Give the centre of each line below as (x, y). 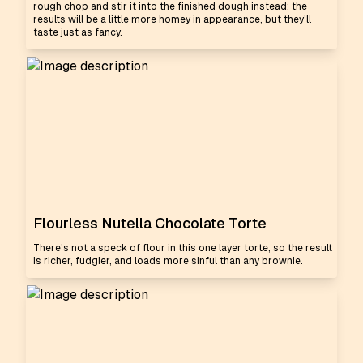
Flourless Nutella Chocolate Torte (150, 223)
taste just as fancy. (78, 32)
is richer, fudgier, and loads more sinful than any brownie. (168, 261)
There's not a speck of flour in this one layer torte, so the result (183, 248)
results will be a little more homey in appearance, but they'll (172, 19)
